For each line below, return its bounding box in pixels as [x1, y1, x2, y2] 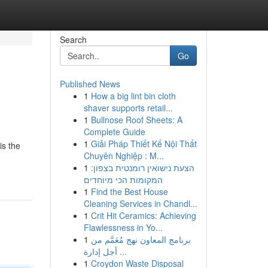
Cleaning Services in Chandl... [83, 197, 197, 209]
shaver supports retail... [83, 102, 173, 114]
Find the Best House [90, 185, 168, 197]
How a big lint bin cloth [90, 90, 176, 102]
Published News [59, 78, 120, 90]
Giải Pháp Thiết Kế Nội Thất [90, 138, 197, 150]
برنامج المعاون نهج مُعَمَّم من [90, 233, 191, 245]
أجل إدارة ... [117, 245, 127, 257]
